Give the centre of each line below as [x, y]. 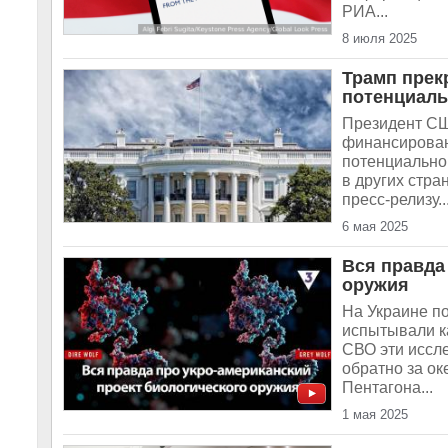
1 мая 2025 [375, 414]
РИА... [365, 11]
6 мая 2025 [375, 226]
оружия [375, 285]
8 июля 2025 [379, 38]
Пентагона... [387, 387]
